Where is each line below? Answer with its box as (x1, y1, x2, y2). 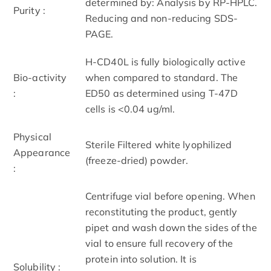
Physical (13, 130, 51, 143)
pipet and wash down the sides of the (85, 221, 257, 233)
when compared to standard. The (85, 71, 238, 83)
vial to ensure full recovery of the (85, 237, 233, 249)
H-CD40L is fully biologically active (85, 55, 246, 68)
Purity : (13, 4, 45, 16)
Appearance (13, 146, 70, 158)
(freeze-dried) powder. (85, 154, 189, 166)
